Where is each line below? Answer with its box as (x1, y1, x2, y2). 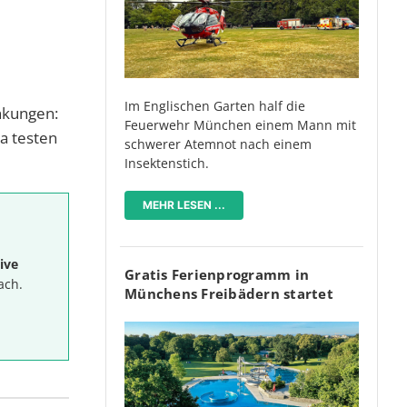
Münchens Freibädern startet (124, 283, 333, 303)
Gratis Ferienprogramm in (124, 264, 309, 283)
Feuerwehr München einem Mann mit (124, 115, 356, 134)
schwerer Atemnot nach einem (124, 134, 312, 153)
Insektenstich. (124, 154, 209, 172)
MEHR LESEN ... (143, 197, 225, 212)
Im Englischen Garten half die (124, 96, 305, 114)
